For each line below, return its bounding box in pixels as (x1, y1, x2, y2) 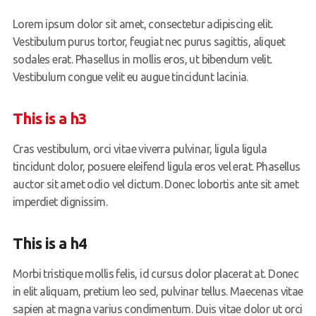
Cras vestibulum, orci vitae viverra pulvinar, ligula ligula (12, 142, 267, 156)
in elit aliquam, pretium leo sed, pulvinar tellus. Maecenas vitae (12, 285, 303, 298)
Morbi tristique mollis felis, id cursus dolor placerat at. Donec (12, 267, 299, 281)
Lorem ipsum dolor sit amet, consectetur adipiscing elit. (12, 18, 273, 31)
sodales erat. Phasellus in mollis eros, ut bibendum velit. (12, 53, 272, 66)
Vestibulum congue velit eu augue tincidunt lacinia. (12, 71, 248, 84)
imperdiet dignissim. (12, 195, 108, 209)
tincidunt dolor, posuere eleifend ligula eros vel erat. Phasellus (12, 160, 300, 174)
